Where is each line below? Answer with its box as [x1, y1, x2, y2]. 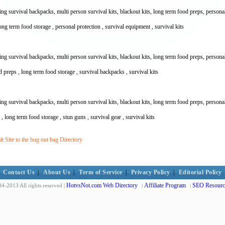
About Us [43, 169, 71, 176]
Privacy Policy [131, 169, 170, 176]
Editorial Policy [178, 169, 222, 176]
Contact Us [3, 169, 35, 176]
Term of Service [79, 169, 123, 176]
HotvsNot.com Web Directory [66, 182, 138, 189]
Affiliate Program [144, 182, 186, 189]
